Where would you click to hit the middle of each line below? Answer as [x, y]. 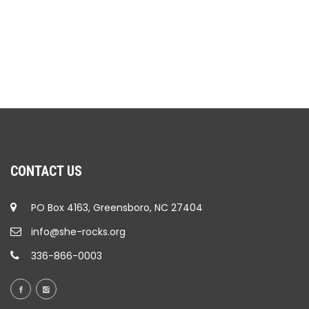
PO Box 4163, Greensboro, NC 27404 [117, 207]
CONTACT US [46, 171]
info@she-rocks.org [78, 231]
